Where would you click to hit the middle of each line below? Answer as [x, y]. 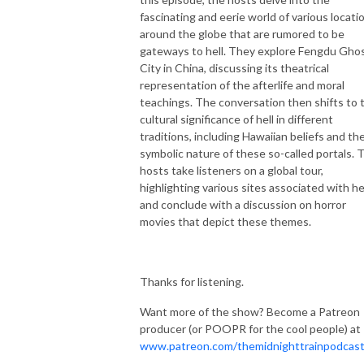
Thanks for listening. [192, 281]
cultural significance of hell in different [236, 119]
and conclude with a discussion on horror [243, 204]
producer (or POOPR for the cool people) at [250, 328]
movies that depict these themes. [225, 221]
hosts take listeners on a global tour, [232, 170]
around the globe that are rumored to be [242, 33]
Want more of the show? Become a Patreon [250, 311]
